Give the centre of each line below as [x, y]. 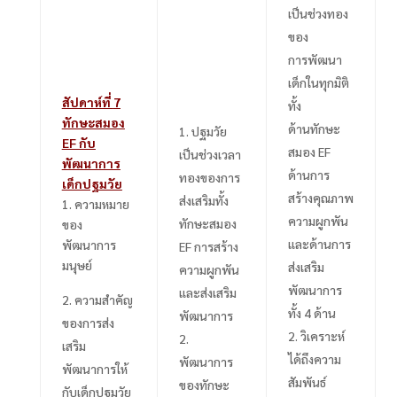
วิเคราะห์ [322, 335]
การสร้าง [216, 246]
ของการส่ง [88, 322]
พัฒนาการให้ [94, 368]
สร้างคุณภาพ [320, 197]
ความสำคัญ [103, 299]
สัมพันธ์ [307, 381]
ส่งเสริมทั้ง [203, 200]
